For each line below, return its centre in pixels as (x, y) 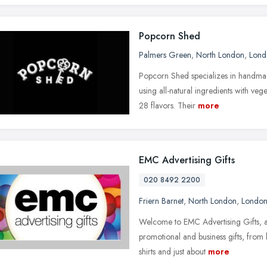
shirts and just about (172, 251)
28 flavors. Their (167, 105)
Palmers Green (165, 55)
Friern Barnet (161, 201)
